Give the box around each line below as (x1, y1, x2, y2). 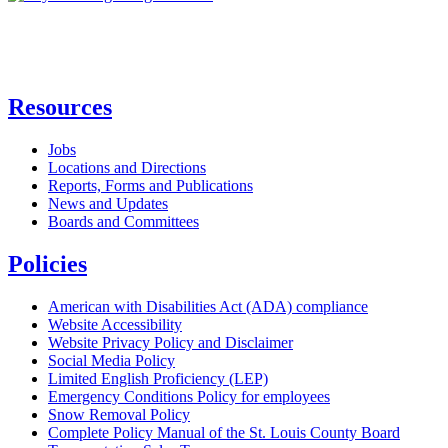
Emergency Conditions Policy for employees (48, 387, 330, 405)
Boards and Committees (48, 212, 199, 230)
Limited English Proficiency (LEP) (48, 369, 268, 387)
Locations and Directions (48, 158, 206, 176)
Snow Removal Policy (48, 405, 190, 423)
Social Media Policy (48, 351, 175, 369)
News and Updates (48, 194, 168, 212)
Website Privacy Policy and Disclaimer (48, 333, 293, 351)
